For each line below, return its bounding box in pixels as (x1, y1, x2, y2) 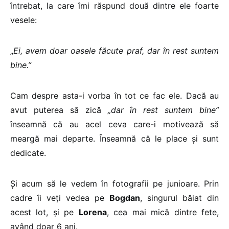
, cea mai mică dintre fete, (106, 207, 219, 217)
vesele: (10, 14, 37, 25)
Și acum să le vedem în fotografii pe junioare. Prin (10, 178, 219, 189)
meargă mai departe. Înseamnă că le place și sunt (10, 133, 219, 144)
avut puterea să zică (10, 104, 108, 115)
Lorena (78, 207, 107, 217)
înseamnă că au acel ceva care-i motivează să (10, 119, 219, 129)
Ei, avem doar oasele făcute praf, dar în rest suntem (13, 45, 219, 56)
